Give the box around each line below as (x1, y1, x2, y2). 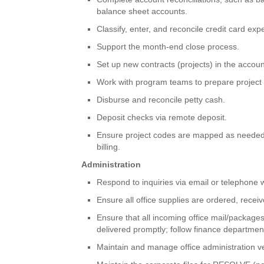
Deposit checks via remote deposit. (97, 112, 227, 122)
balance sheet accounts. (97, 6, 188, 16)
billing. (97, 141, 121, 151)
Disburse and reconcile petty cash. (97, 94, 226, 104)
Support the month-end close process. (97, 41, 240, 51)
